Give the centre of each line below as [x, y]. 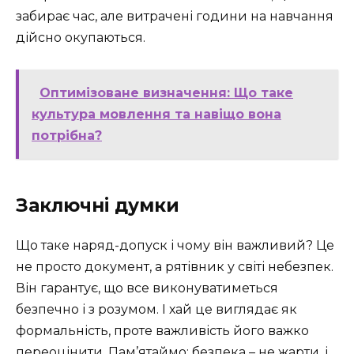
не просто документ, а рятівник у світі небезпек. [175, 267]
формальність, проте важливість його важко [162, 331]
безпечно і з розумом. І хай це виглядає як [156, 310]
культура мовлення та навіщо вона [156, 115]
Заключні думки [98, 206]
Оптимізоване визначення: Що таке [166, 93]
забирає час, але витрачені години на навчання [175, 17]
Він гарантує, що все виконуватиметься [147, 288]
